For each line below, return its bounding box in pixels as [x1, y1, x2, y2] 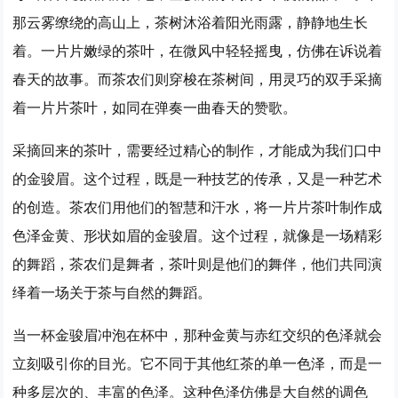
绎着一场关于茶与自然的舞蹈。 [12, 283, 212, 301]
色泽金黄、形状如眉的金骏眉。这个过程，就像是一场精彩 [12, 226, 383, 244]
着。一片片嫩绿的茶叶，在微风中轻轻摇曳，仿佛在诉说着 [12, 41, 383, 60]
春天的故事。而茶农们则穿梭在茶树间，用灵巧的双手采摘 [12, 69, 383, 88]
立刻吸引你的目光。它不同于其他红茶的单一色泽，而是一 [12, 354, 383, 372]
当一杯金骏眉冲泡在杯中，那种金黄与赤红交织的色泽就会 [12, 325, 383, 344]
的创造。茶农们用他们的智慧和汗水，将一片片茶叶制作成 [12, 197, 383, 216]
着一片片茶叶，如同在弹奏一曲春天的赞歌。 [12, 98, 298, 116]
